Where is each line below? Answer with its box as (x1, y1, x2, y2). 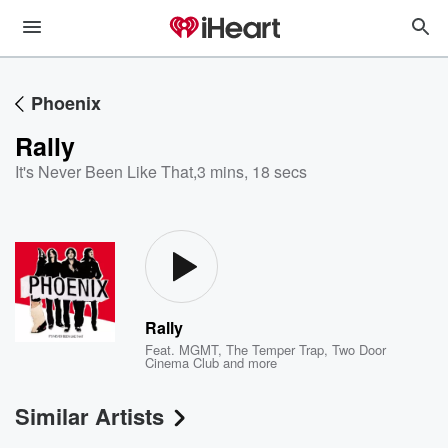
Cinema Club (145, 353, 220, 372)
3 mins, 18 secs (197, 160, 307, 183)
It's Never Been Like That (15, 160, 193, 183)
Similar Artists (15, 400, 164, 432)
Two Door (332, 340, 387, 359)
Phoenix (31, 90, 101, 116)
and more (219, 353, 278, 372)
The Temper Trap (226, 340, 325, 359)
